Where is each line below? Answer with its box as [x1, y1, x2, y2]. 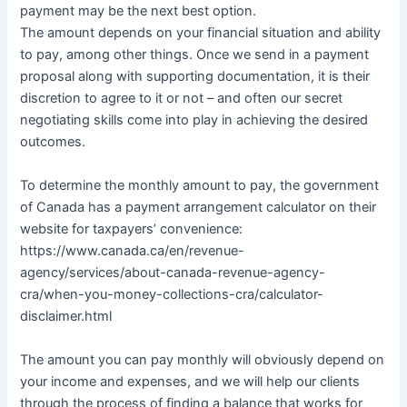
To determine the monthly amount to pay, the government [20, 177, 380, 194]
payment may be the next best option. [20, 3, 257, 20]
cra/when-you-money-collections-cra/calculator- [20, 286, 324, 303]
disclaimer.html [20, 308, 113, 325]
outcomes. [20, 134, 86, 151]
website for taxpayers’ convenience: [20, 221, 243, 238]
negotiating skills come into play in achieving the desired [20, 112, 369, 129]
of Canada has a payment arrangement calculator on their [20, 199, 377, 216]
